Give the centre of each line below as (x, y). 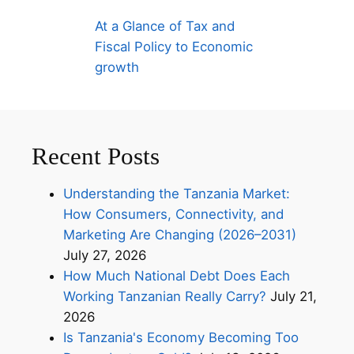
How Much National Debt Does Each (177, 276)
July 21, (294, 297)
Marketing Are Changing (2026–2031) (180, 235)
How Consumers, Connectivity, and (174, 215)
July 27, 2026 (105, 256)
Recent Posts (96, 156)
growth (117, 67)
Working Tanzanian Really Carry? (165, 297)
